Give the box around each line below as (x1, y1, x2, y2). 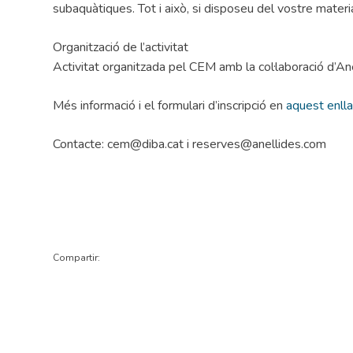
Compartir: (53, 251, 101, 264)
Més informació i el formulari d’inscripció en (53, 96, 287, 114)
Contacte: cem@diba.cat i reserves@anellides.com (53, 135, 327, 153)
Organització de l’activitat (53, 38, 189, 56)
